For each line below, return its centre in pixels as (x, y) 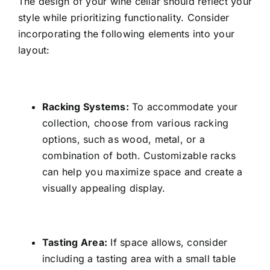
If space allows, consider (168, 243)
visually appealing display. (104, 188)
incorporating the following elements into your (126, 34)
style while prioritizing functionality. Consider (124, 18)
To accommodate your (183, 107)
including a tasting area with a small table (139, 259)
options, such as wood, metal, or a (124, 140)
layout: (34, 50)
